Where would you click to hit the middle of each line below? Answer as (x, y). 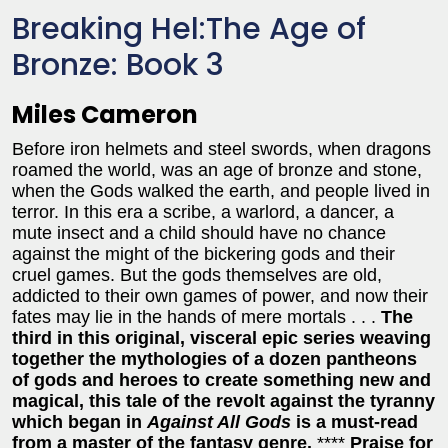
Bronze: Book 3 (118, 64)
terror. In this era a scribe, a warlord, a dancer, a (203, 211)
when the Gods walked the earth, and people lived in (221, 190)
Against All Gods (219, 421)
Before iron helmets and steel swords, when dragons (221, 148)
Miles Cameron (105, 114)
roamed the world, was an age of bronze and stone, (217, 169)
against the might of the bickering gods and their (203, 253)
